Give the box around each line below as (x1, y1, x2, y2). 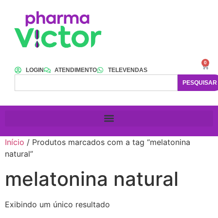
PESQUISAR (182, 79, 217, 86)
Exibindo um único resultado (5, 199, 110, 209)
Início (5, 137, 24, 147)
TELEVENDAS (108, 66, 147, 73)
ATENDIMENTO (54, 66, 97, 73)
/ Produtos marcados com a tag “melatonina (24, 137, 190, 147)
